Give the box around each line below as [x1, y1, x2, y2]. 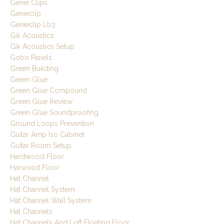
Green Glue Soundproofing [10, 108, 98, 117]
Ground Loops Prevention [10, 119, 94, 128]
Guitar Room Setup [10, 141, 71, 150]
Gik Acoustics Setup [10, 42, 74, 51]
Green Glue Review [10, 97, 72, 106]
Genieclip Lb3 [10, 20, 55, 29]
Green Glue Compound [10, 86, 87, 95]
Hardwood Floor [10, 152, 64, 161]
